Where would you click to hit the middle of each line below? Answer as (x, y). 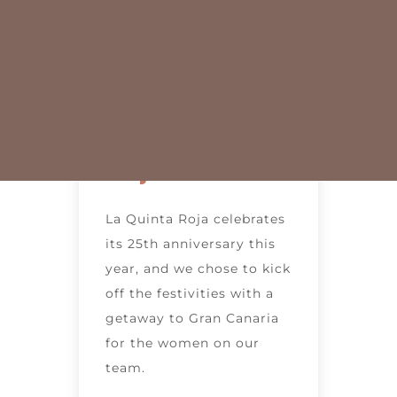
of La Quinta (190, 128)
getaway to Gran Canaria (192, 318)
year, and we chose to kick (198, 268)
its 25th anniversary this (191, 243)
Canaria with (197, 48)
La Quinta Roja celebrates (195, 218)
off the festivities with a (190, 293)
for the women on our (183, 343)
